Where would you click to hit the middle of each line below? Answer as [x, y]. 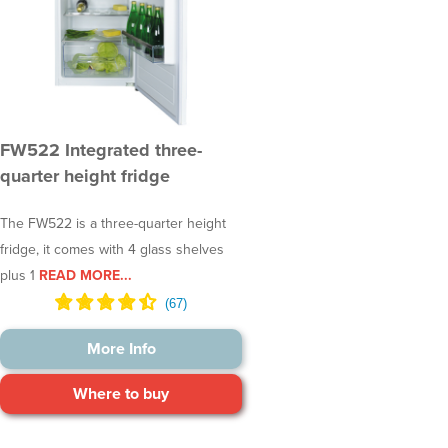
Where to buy [121, 393]
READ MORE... [83, 275]
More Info [121, 348]
